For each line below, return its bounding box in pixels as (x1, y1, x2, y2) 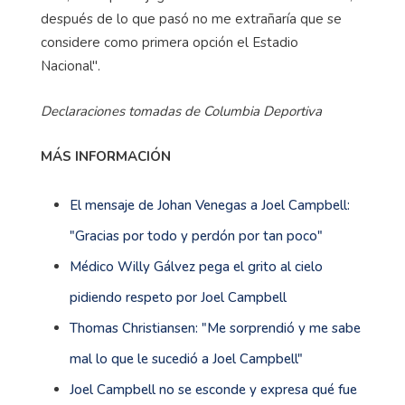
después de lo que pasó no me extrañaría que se (41, 10, 342, 29)
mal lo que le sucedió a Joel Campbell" (70, 350, 303, 369)
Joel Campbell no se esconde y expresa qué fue (70, 381, 357, 400)
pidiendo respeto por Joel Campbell (70, 288, 287, 307)
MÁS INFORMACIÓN (41, 147, 174, 166)
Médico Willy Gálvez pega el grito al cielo (70, 258, 323, 277)
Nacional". (41, 57, 104, 76)
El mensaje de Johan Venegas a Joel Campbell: (70, 196, 350, 215)
